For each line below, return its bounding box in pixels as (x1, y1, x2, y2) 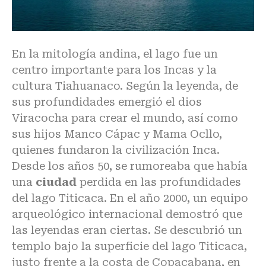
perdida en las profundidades (77, 175, 241, 188)
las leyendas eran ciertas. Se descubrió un (12, 223, 242, 236)
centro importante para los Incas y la (12, 63, 217, 76)
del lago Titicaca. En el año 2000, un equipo (12, 191, 248, 204)
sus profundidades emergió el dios (12, 95, 202, 108)
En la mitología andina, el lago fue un (12, 47, 218, 60)
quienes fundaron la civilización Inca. (12, 143, 220, 156)
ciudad (36, 175, 77, 188)
